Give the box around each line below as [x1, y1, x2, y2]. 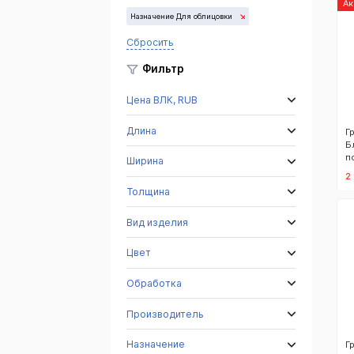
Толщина [126, 185, 171, 198]
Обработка [126, 277, 183, 289]
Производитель [126, 307, 205, 320]
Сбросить [126, 36, 175, 48]
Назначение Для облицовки [130, 12, 233, 21]
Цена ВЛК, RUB [126, 93, 198, 106]
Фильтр [142, 62, 185, 76]
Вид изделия [126, 216, 189, 228]
